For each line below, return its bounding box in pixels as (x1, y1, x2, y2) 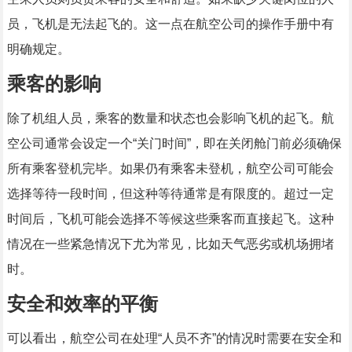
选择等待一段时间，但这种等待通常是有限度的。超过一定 (6, 187, 334, 201)
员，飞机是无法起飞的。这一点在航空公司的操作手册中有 (6, 17, 334, 31)
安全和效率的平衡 (6, 293, 158, 315)
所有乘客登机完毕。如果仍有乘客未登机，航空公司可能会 (6, 162, 334, 176)
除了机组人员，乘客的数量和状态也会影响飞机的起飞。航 (6, 112, 334, 126)
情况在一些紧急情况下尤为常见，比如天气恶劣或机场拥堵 (6, 237, 334, 251)
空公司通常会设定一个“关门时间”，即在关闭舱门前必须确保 (6, 137, 342, 151)
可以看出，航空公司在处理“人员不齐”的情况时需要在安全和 (6, 332, 342, 346)
